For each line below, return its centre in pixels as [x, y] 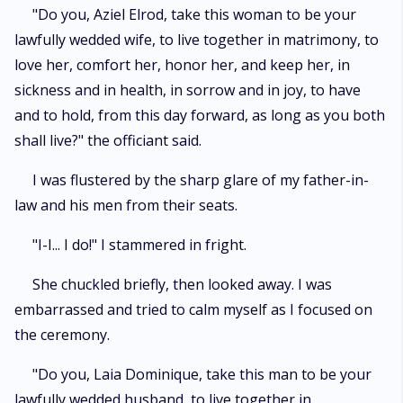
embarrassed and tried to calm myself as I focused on [193, 309]
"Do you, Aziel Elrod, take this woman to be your [194, 14]
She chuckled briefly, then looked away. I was [182, 284]
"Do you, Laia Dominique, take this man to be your [202, 374]
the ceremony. [62, 335]
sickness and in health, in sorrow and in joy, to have [188, 90]
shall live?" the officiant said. [108, 140]
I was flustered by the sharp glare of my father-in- [201, 180]
